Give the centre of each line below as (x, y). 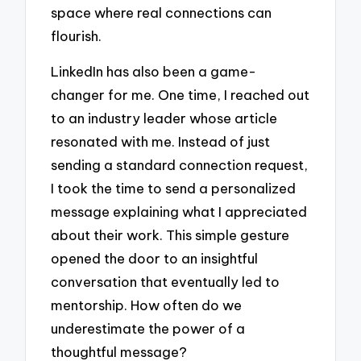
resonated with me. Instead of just (161, 142)
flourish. (77, 35)
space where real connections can (162, 12)
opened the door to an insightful (155, 259)
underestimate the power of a (148, 329)
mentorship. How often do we (147, 305)
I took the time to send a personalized (174, 189)
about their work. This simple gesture (170, 235)
